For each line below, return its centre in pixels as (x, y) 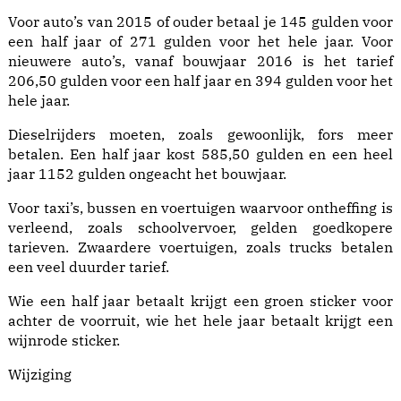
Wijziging (40, 375)
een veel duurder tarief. (89, 267)
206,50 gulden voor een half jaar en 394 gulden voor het (200, 81)
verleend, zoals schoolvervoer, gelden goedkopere (200, 228)
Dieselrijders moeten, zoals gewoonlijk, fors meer (200, 135)
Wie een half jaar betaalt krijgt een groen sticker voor (200, 301)
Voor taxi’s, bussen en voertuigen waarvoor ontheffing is (200, 208)
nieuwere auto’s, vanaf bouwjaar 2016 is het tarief (200, 61)
